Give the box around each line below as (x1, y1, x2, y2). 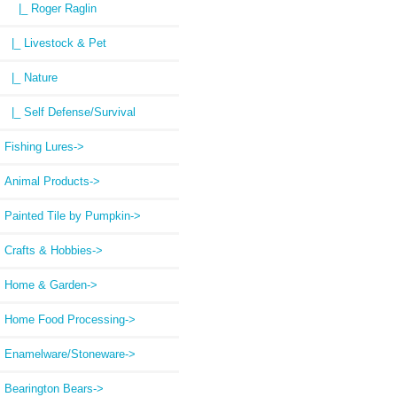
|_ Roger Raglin (4, 2, 97, 16)
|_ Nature (4, 71, 58, 85)
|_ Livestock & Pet (4, 36, 106, 51)
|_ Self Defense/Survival (4, 105, 136, 120)
